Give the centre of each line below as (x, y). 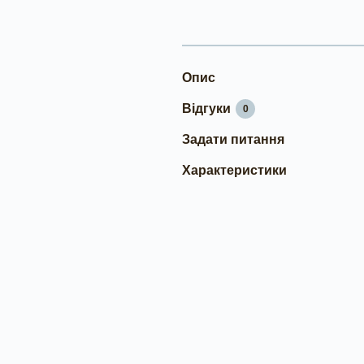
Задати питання (233, 139)
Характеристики (234, 170)
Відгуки (206, 108)
